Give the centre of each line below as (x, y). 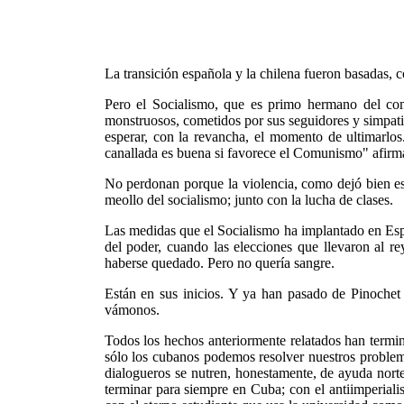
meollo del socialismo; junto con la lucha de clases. (248, 200)
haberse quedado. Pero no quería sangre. (219, 263)
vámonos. (132, 310)
